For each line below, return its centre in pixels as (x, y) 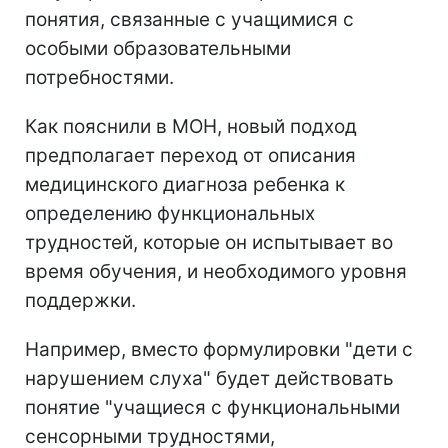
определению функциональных (170, 213)
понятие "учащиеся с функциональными (212, 407)
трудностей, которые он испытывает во (209, 242)
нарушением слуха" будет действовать (209, 378)
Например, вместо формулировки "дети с (219, 349)
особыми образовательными (158, 48)
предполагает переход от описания (190, 155)
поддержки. (80, 300)
